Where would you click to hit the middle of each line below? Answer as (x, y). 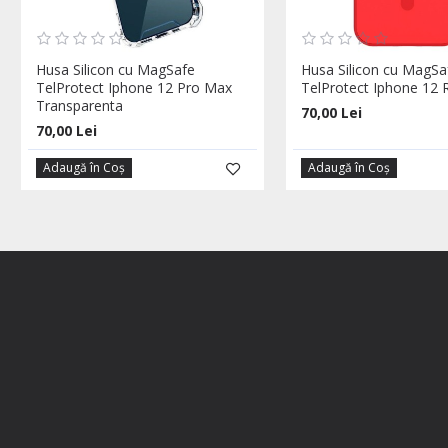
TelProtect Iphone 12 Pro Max (134, 88)
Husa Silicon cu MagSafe (115, 70)
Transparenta (79, 106)
